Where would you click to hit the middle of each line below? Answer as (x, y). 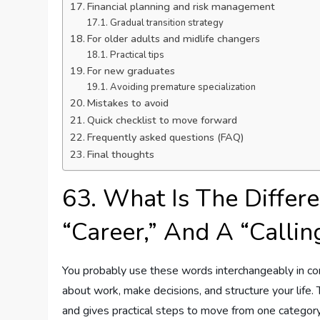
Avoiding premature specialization (182, 87)
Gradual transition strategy (166, 22)
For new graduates (131, 70)
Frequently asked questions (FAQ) (166, 137)
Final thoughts (121, 154)
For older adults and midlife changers (174, 38)
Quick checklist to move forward (162, 120)
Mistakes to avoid (128, 102)
